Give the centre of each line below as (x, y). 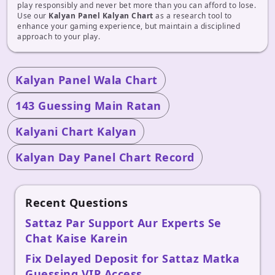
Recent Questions (76, 203)
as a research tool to (192, 16)
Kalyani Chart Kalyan (76, 132)
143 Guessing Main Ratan (88, 106)
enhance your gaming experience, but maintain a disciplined (129, 26)
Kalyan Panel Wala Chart (87, 80)
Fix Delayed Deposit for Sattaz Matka (132, 259)
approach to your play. (59, 37)
